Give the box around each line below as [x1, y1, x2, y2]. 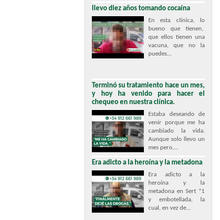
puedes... [148, 51, 171, 57]
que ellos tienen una [148, 34, 205, 40]
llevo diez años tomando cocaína [92, 5, 190, 12]
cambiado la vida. [148, 128, 205, 134]
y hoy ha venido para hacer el [92, 90, 205, 98]
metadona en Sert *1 [148, 188, 205, 194]
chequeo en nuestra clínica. [92, 99, 175, 106]
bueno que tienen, [148, 26, 205, 32]
